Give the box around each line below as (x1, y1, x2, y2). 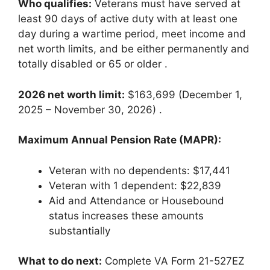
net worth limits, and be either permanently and (18, 43, 250, 55)
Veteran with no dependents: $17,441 (49, 164, 230, 177)
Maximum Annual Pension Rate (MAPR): (18, 134, 221, 146)
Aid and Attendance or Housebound (49, 194, 224, 207)
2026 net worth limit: (18, 88, 125, 101)
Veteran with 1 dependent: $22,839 (49, 179, 221, 192)
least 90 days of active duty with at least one (18, 13, 237, 25)
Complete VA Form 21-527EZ (102, 255, 245, 267)
